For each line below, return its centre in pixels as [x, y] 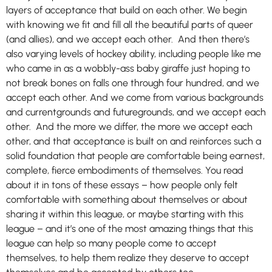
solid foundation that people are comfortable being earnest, [135, 156]
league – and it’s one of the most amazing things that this [130, 229]
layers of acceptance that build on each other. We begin [127, 10]
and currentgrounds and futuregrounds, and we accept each [136, 112]
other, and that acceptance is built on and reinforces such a [134, 141]
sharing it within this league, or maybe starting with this [125, 214]
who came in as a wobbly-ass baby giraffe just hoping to [128, 68]
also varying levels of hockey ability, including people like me [134, 54]
